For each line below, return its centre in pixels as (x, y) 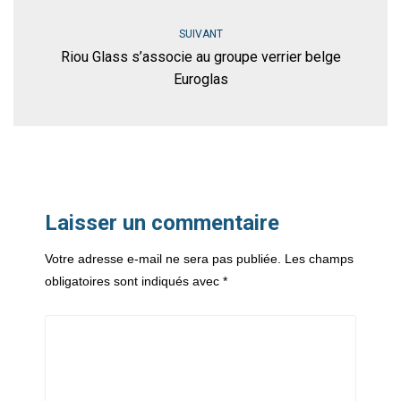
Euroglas (200, 80)
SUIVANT (200, 34)
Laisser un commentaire (162, 223)
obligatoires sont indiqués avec (134, 282)
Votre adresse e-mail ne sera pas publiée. (163, 259)
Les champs (319, 259)
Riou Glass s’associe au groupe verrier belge (200, 57)
